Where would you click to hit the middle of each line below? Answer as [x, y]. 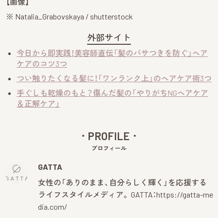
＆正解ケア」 [38, 104]
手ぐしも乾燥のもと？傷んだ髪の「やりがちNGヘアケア [112, 93]
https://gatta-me [185, 195]
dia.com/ [53, 207]
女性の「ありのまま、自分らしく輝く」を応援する [122, 182]
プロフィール [109, 148]
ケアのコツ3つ [42, 64]
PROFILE [109, 136]
